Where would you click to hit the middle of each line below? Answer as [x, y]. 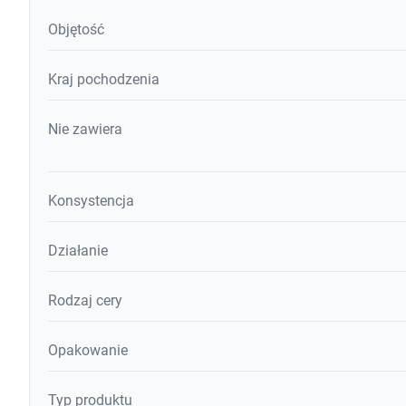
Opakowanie [88, 351]
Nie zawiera [85, 130]
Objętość [76, 30]
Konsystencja [91, 201]
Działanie [78, 251]
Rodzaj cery [85, 301]
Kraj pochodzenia [104, 80]
